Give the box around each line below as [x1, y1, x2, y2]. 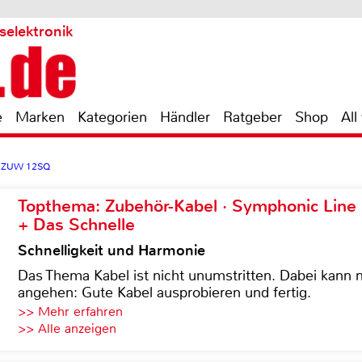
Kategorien [78, 107, 147, 127]
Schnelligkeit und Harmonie [18, 241, 205, 260]
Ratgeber [223, 107, 282, 127]
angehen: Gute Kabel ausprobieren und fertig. [18, 283, 311, 302]
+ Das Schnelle [18, 213, 135, 236]
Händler [160, 107, 210, 127]
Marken [15, 107, 65, 127]
